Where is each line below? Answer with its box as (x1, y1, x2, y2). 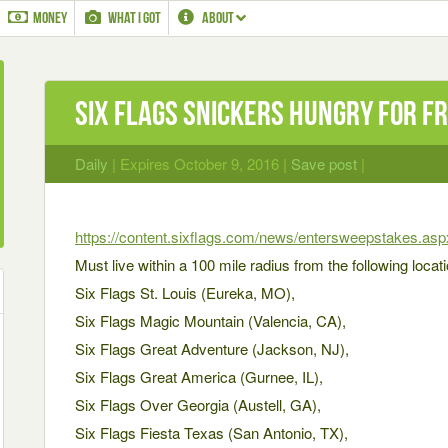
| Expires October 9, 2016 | (108, 153, 291, 174)
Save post (291, 153, 357, 174)
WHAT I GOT (107, 9, 161, 26)
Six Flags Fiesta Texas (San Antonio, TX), (75, 422, 348, 443)
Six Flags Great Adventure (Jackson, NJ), (75, 338, 349, 359)
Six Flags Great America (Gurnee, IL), (75, 366, 323, 387)
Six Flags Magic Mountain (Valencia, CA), (75, 310, 346, 331)
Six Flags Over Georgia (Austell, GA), (75, 394, 321, 415)
